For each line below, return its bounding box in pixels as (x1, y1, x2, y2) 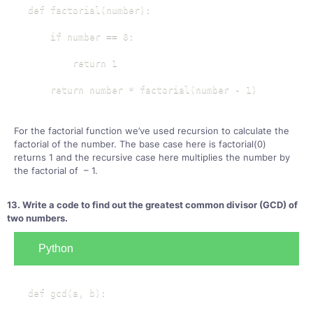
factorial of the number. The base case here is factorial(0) (14, 138, 266, 150)
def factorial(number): (28, 5, 151, 15)
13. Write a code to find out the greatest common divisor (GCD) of (7, 199, 298, 210)
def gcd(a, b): (28, 288, 106, 298)
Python (38, 242, 73, 254)
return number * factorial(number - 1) (28, 85, 257, 95)
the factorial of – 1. (14, 165, 98, 176)
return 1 (28, 58, 117, 68)
